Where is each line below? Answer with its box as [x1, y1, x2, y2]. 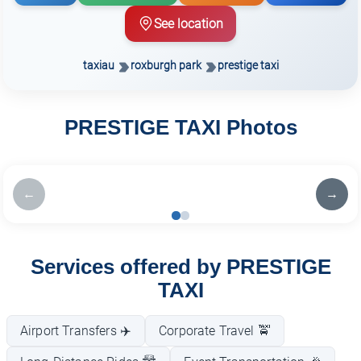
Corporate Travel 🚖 [159, 322, 271, 338]
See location [154, 15, 223, 31]
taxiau [82, 58, 114, 73]
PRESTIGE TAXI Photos [64, 116, 297, 139]
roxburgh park [130, 58, 201, 73]
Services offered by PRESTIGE [30, 255, 331, 278]
